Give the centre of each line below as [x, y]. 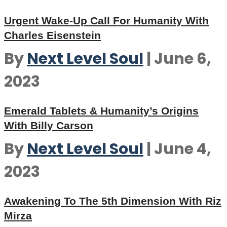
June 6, [183, 59]
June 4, [183, 149]
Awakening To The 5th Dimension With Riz [113, 201]
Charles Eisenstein [52, 35]
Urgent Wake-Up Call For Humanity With [106, 21]
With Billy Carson [49, 125]
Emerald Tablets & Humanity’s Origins [101, 111]
